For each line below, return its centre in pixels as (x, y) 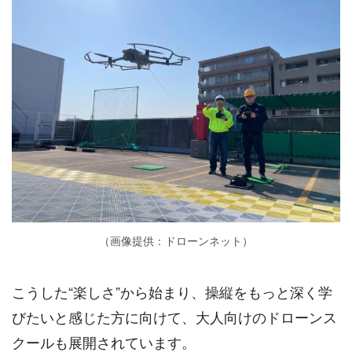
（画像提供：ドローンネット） (176, 240)
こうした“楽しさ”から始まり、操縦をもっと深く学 (172, 291)
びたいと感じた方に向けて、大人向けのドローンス (174, 316)
